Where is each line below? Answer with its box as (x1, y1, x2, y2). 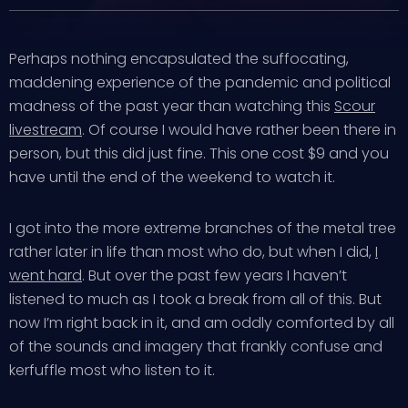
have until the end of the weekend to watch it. (9, 167, 335, 188)
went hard (9, 265, 82, 286)
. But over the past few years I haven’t (82, 265, 347, 286)
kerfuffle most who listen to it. (9, 360, 215, 381)
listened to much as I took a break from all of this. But (9, 289, 382, 310)
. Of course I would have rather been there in (82, 119, 396, 140)
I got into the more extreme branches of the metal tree (9, 218, 396, 239)
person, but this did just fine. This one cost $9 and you (9, 143, 389, 164)
